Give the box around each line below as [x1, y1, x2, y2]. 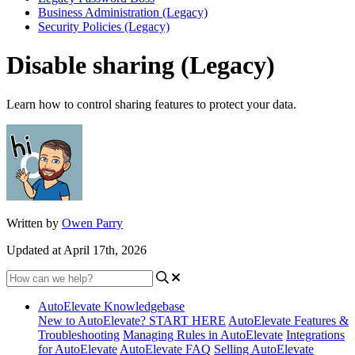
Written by [6, 216, 62, 230]
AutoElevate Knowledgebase [38, 299, 185, 313]
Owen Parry [62, 216, 123, 230]
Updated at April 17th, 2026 [6, 242, 147, 257]
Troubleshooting [38, 327, 120, 342]
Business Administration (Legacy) [38, 6, 208, 19]
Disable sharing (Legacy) [6, 51, 275, 80]
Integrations [286, 327, 345, 342]
